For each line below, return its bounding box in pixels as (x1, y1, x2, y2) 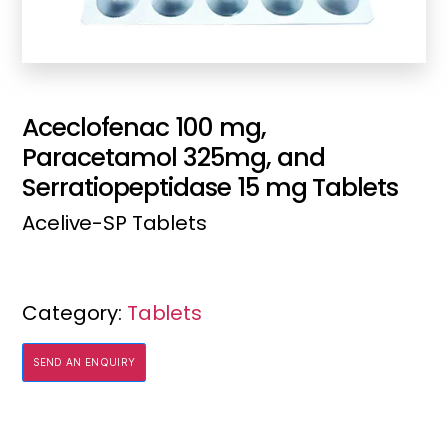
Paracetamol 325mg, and (22, 140, 325, 176)
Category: (22, 299, 127, 328)
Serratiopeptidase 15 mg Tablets (22, 170, 399, 206)
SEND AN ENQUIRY (33, 356, 136, 369)
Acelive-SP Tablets (22, 209, 207, 238)
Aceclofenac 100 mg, (22, 110, 266, 146)
